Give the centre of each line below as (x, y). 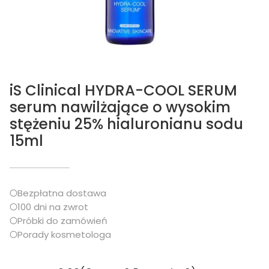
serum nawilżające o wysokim (120, 107)
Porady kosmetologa (64, 234)
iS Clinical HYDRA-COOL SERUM (123, 90)
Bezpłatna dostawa (62, 193)
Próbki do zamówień (62, 221)
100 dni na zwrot (53, 207)
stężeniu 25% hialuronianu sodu (126, 124)
